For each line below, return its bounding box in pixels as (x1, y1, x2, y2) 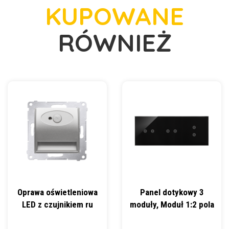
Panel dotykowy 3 (140, 187, 204, 197)
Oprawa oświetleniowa (17, 187, 98, 197)
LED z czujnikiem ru (21, 199, 93, 210)
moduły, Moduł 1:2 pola (129, 199, 214, 210)
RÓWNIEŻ (57, 27, 172, 58)
